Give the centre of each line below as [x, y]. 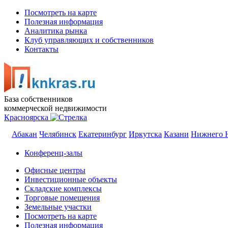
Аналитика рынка [56, 31]
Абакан [24, 134]
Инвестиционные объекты [71, 179]
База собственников [38, 99]
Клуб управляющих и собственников [89, 40]
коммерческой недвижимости [55, 108]
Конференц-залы [53, 153]
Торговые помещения [62, 198]
